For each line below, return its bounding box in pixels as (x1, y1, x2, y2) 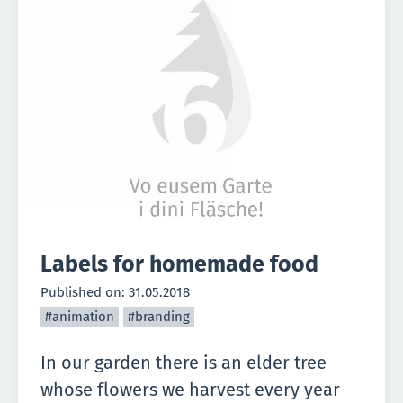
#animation (45, 309, 114, 326)
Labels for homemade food (40, 251, 318, 279)
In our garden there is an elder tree (40, 352, 327, 374)
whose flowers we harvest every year (40, 379, 340, 401)
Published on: (40, 284, 129, 301)
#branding (128, 309, 190, 326)
